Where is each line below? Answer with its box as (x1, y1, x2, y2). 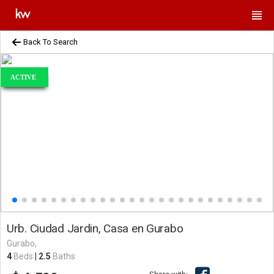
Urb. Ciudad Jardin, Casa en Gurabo (7, 221, 183, 235)
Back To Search (21, 37, 78, 46)
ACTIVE (10, 73, 36, 81)
